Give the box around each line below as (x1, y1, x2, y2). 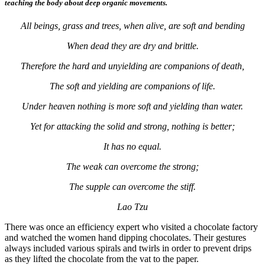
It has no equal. (104, 141, 161, 152)
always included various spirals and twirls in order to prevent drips (5, 243, 251, 254)
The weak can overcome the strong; (66, 161, 199, 172)
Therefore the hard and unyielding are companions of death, (21, 61, 244, 72)
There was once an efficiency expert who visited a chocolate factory (5, 222, 258, 232)
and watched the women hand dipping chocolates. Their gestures (5, 232, 246, 243)
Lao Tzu (117, 202, 148, 212)
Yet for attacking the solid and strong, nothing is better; (30, 121, 235, 132)
